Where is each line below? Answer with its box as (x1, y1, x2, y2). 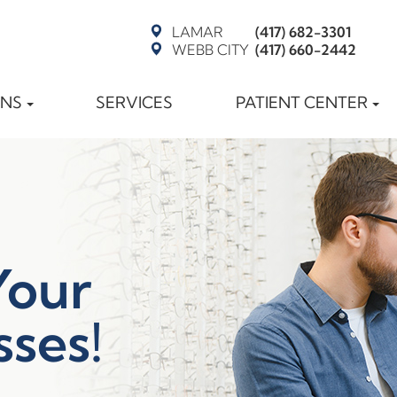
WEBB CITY (171, 41, 249, 58)
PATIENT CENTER (235, 92, 368, 113)
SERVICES (96, 92, 174, 113)
